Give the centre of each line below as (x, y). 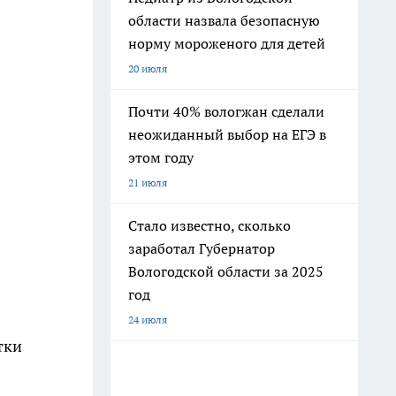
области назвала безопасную (224, 20)
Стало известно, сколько (209, 225)
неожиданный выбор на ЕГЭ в (227, 134)
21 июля (148, 183)
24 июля (148, 320)
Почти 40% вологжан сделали (226, 111)
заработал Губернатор (202, 248)
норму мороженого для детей (227, 43)
